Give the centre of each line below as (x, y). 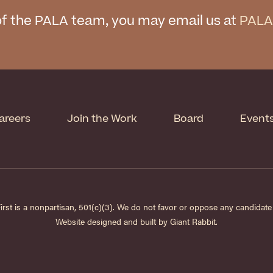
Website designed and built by (113, 221)
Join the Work (102, 119)
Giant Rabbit (193, 221)
